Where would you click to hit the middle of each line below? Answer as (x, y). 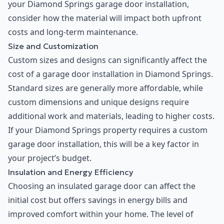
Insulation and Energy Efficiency (71, 172)
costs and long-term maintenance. (73, 32)
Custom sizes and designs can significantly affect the (107, 60)
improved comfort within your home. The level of (101, 214)
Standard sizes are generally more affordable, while (105, 88)
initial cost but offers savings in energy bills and (98, 200)
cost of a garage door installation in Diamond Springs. (110, 74)
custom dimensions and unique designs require (98, 102)
